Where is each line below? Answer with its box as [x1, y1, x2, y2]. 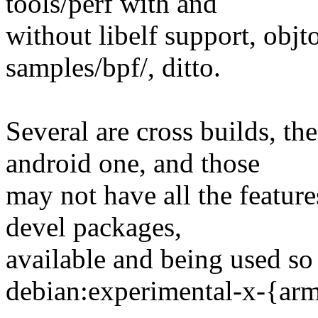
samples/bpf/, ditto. [6, 52, 221, 83]
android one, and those [6, 148, 260, 179]
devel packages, [6, 212, 182, 243]
